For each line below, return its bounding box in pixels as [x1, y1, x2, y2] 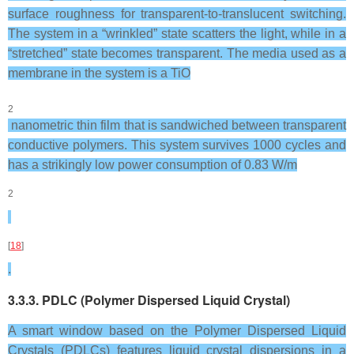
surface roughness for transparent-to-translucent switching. [8, 7, 346, 21]
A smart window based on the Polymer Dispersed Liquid [8, 324, 346, 337]
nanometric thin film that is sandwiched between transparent [8, 119, 346, 132]
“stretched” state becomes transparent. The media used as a [8, 47, 346, 60]
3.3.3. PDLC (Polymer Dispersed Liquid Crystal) [8, 291, 290, 309]
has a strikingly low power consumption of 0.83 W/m [8, 158, 297, 171]
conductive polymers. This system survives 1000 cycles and [8, 138, 346, 152]
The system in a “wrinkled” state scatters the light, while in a [8, 27, 346, 40]
